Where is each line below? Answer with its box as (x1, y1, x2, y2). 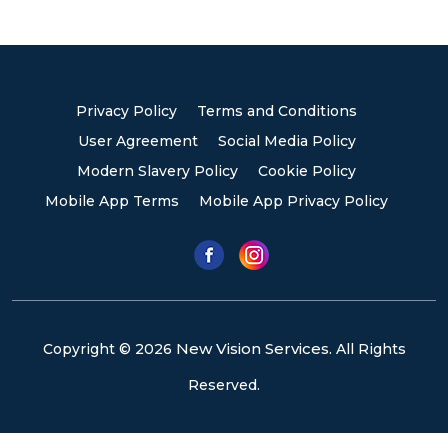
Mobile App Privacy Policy (199, 192, 388, 210)
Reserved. (188, 376, 260, 394)
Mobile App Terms (45, 192, 179, 210)
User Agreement (77, 132, 198, 150)
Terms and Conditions (197, 102, 357, 120)
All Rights (331, 340, 406, 358)
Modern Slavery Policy (77, 162, 238, 180)
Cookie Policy (258, 162, 356, 180)
